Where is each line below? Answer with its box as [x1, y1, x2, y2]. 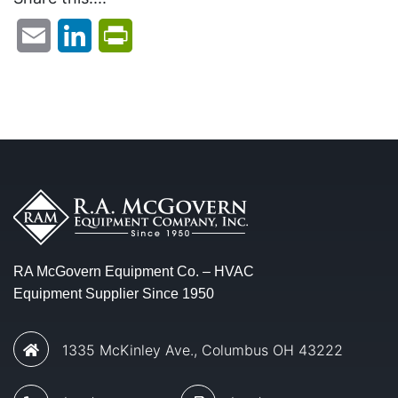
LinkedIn [92, 27, 147, 45]
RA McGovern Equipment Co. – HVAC [13, 263, 254, 279]
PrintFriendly [132, 27, 217, 45]
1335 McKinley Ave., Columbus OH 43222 [58, 340, 343, 359]
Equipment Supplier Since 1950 [13, 285, 214, 301]
